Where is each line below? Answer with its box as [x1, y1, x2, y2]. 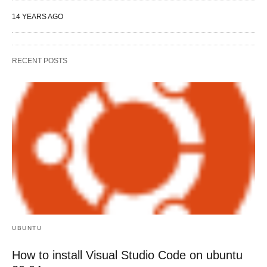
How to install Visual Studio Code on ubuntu [12, 248, 243, 262]
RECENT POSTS [12, 57, 67, 66]
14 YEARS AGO [12, 13, 63, 21]
